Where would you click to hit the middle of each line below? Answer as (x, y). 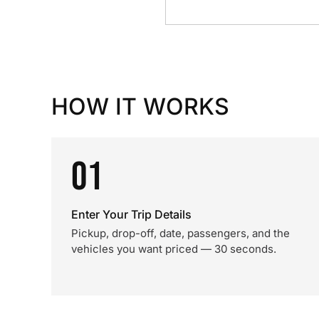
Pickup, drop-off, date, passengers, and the (181, 233)
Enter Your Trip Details (131, 214)
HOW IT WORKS (140, 106)
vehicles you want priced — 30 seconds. (174, 249)
